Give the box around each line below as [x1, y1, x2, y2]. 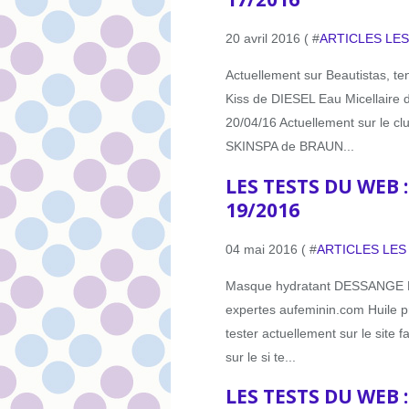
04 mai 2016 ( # [225, 242, 317, 257]
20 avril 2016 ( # [225, 31, 320, 47]
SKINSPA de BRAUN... [225, 139, 354, 154]
